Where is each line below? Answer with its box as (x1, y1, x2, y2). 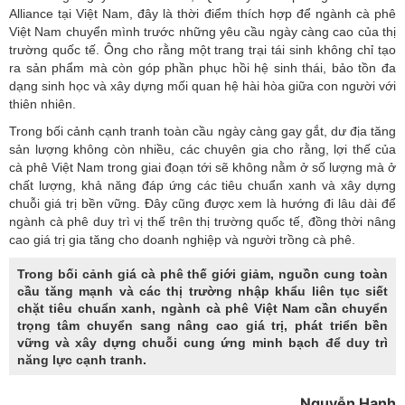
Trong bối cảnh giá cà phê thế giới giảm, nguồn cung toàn (16, 267, 389, 282)
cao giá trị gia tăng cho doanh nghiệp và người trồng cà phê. (9, 232, 355, 248)
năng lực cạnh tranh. (16, 353, 146, 368)
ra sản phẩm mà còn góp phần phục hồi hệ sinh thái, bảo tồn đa (9, 61, 396, 76)
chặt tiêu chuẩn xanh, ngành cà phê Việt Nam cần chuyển (16, 301, 389, 316)
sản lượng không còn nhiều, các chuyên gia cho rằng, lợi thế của (9, 142, 396, 157)
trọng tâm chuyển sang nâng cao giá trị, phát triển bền (16, 318, 389, 334)
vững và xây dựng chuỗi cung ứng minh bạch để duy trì (16, 335, 389, 351)
